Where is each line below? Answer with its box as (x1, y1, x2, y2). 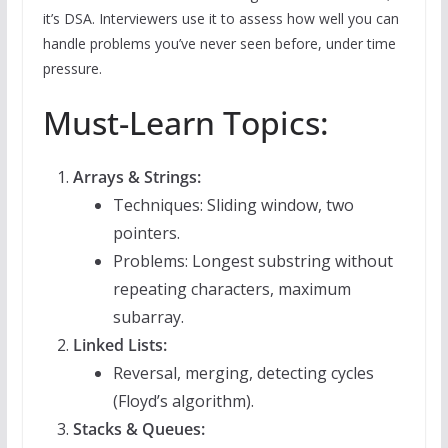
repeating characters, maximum (112, 278, 351, 301)
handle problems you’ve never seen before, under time (42, 34, 396, 54)
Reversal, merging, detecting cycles (112, 362, 374, 385)
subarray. (112, 306, 184, 329)
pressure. (42, 59, 102, 79)
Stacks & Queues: (72, 418, 205, 441)
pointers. (112, 222, 180, 245)
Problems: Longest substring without (112, 250, 393, 273)
